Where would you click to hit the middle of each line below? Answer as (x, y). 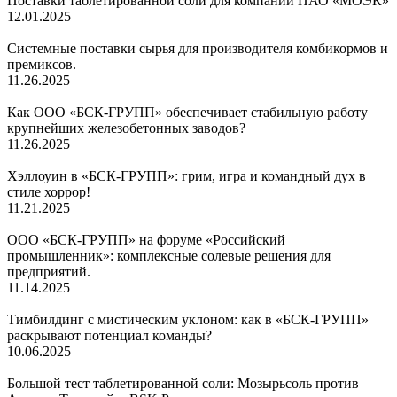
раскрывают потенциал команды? (109, 335)
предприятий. (49, 271)
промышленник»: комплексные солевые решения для (169, 255)
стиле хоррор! (49, 191)
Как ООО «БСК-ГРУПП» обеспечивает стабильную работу (187, 112)
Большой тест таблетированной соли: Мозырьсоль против (183, 383)
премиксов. (42, 64)
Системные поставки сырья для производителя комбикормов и (198, 48)
